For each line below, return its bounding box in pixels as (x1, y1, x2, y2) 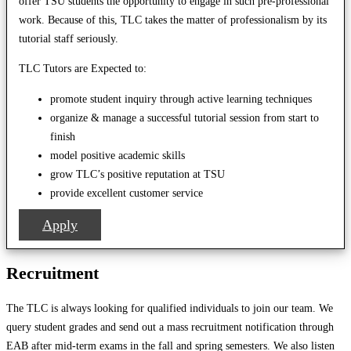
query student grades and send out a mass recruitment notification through (6, 320, 334, 333)
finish (50, 129, 75, 143)
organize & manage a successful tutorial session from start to (50, 110, 319, 124)
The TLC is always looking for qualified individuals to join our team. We (6, 301, 333, 314)
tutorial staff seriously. (19, 32, 118, 45)
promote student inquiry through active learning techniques (50, 92, 312, 105)
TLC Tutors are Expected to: (19, 62, 147, 75)
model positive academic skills (50, 148, 185, 161)
